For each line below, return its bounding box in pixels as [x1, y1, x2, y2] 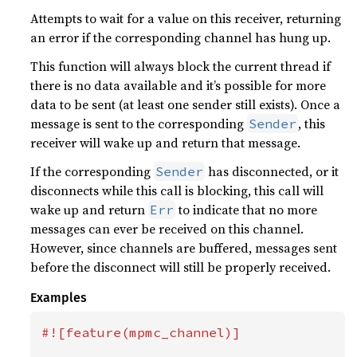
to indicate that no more [175, 201, 318, 218]
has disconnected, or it [205, 163, 339, 180]
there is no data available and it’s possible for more [30, 76, 327, 94]
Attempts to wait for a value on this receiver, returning [30, 10, 342, 27]
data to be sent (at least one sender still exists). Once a [30, 96, 341, 113]
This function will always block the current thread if [30, 57, 331, 75]
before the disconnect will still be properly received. [30, 258, 331, 276]
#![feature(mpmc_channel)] [41, 324, 241, 340]
